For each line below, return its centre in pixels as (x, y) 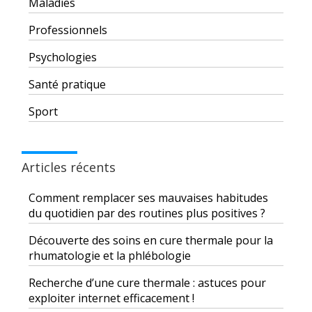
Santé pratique (67, 85)
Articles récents (69, 167)
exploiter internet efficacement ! (111, 298)
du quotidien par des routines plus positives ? (147, 213)
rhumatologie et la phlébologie (110, 256)
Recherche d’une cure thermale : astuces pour (147, 283)
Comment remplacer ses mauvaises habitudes (148, 198)
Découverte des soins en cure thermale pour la (151, 241)
